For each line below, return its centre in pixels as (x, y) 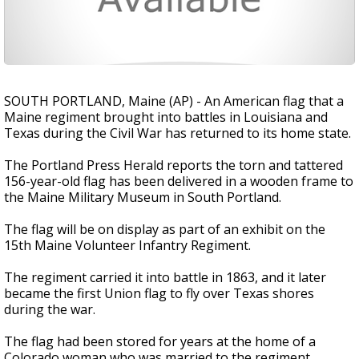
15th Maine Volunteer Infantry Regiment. (127, 245)
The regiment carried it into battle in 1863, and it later (165, 277)
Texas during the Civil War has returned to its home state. (177, 133)
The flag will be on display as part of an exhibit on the (165, 229)
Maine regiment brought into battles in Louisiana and (166, 117)
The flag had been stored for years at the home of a (160, 341)
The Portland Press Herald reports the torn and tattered (173, 165)
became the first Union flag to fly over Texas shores (159, 293)
